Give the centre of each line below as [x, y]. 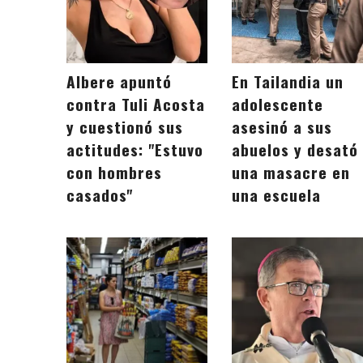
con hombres [114, 173]
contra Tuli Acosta [136, 105]
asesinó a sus [282, 127]
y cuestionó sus [125, 127]
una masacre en [291, 173]
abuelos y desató [295, 150]
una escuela [277, 195]
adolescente [278, 105]
